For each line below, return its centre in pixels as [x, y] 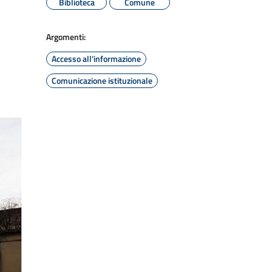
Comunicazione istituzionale [102, 80]
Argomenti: [66, 37]
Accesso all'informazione [96, 59]
